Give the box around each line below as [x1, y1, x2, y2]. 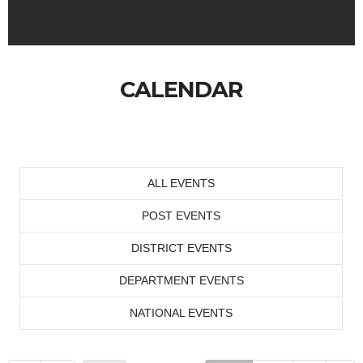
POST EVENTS [142, 209, 220, 222]
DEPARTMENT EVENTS [118, 274, 244, 287]
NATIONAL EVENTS [130, 306, 233, 319]
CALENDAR [120, 76, 243, 103]
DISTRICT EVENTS [130, 241, 232, 254]
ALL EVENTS [147, 177, 215, 190]
